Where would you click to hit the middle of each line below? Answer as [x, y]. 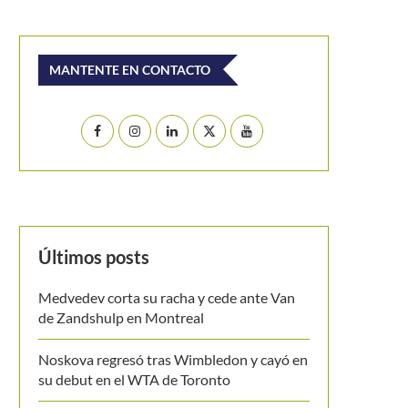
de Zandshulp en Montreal [121, 317]
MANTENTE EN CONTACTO [130, 70]
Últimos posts [94, 257]
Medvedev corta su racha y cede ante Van [167, 297]
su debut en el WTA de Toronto [134, 379]
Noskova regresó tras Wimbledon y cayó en [173, 359]
